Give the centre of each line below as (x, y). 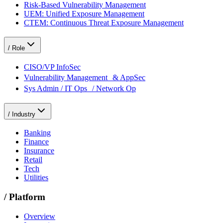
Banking (37, 133)
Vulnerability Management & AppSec (85, 77)
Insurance (39, 151)
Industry (24, 114)
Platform (27, 197)
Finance (36, 142)
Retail (33, 160)
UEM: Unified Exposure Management (84, 14)
